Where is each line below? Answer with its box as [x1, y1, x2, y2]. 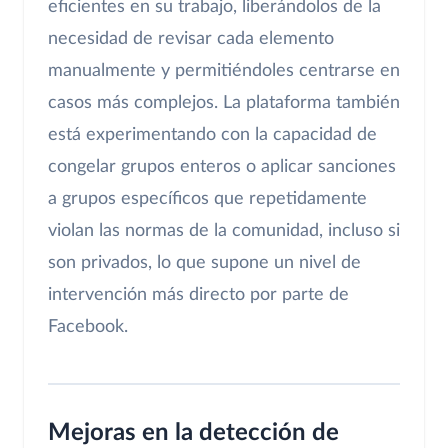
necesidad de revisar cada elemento [48, 29, 334, 48]
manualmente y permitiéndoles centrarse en [48, 61, 400, 80]
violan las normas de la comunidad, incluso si [48, 221, 400, 240]
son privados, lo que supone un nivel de [48, 253, 361, 272]
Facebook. [48, 317, 128, 336]
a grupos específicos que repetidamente [48, 189, 367, 208]
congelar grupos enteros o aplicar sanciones [48, 157, 396, 176]
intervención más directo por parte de [48, 285, 349, 304]
